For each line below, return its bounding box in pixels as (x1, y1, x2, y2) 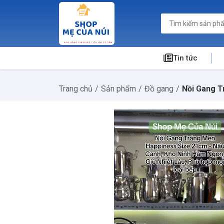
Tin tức (172, 53, 197, 62)
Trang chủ (59, 84, 92, 93)
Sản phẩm (101, 84, 136, 93)
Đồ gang (144, 84, 173, 93)
